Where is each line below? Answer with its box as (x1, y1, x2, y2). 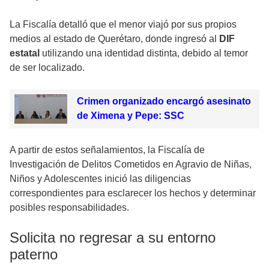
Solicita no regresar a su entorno (10, 229, 216, 246)
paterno (10, 246, 58, 263)
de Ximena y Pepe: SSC (76, 110, 184, 121)
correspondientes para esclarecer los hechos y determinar (10, 188, 256, 199)
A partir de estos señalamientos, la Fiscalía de (10, 145, 205, 156)
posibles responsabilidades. (10, 202, 129, 213)
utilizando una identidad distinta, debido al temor (40, 47, 248, 58)
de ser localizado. (10, 62, 85, 73)
